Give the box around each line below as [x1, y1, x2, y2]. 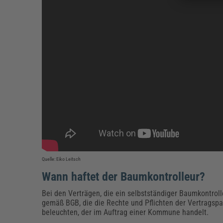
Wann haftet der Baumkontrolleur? [42, 169, 209, 184]
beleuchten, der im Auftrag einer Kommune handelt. [42, 207, 213, 217]
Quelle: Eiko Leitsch [42, 156, 82, 162]
